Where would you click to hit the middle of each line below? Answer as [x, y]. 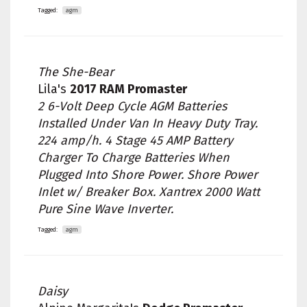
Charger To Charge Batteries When [134, 158]
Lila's [54, 89]
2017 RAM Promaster [128, 89]
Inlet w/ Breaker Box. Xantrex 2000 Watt [149, 192]
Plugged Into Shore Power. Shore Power [148, 175]
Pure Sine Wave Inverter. [106, 209]
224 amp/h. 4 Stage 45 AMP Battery [135, 141]
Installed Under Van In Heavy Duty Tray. [148, 124]
